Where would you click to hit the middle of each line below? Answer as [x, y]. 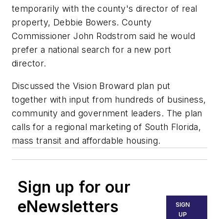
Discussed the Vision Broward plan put [91, 86]
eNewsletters [68, 206]
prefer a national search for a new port [92, 50]
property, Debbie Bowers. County [82, 22]
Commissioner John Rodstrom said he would [103, 36]
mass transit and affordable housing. [86, 140]
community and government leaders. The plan [107, 113]
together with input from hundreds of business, [109, 99]
